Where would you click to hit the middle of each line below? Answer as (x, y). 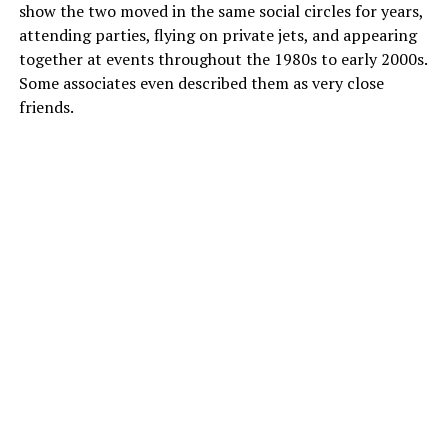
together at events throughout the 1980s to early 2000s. (222, 58)
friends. (46, 106)
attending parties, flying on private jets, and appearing (217, 34)
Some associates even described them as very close (201, 82)
